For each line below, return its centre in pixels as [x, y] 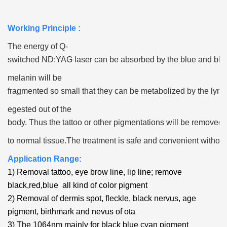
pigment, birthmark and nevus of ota [71, 212]
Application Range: [45, 159]
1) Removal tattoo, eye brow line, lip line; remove [95, 172]
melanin [23, 78]
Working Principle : [44, 28]
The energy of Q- [38, 47]
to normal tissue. [37, 141]
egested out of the [40, 109]
